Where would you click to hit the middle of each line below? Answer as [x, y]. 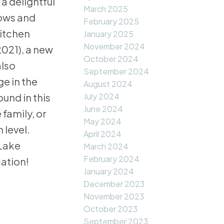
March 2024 [106, 146]
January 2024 [109, 171]
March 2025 [106, 9]
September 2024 [116, 71]
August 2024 [108, 84]
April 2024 [103, 134]
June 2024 [103, 109]
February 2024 [112, 159]
